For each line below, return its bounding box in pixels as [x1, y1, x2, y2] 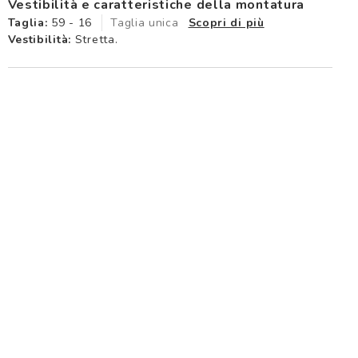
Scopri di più [188, 14, 265, 30]
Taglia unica [110, 14, 179, 30]
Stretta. [71, 31, 118, 47]
